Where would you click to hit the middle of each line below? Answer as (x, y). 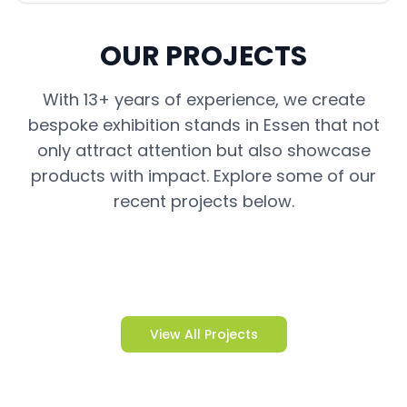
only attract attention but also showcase (203, 150)
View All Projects (203, 334)
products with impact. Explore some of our (203, 176)
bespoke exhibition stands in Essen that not (203, 125)
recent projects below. (203, 201)
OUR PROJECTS (203, 56)
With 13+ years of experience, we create (203, 99)
